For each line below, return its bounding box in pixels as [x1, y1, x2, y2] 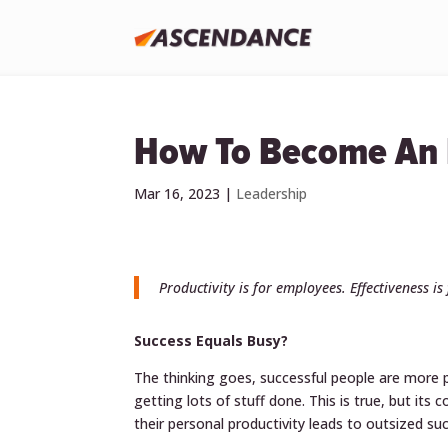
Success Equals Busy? [134, 331, 289, 350]
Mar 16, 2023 [134, 184, 221, 203]
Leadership [236, 184, 308, 203]
